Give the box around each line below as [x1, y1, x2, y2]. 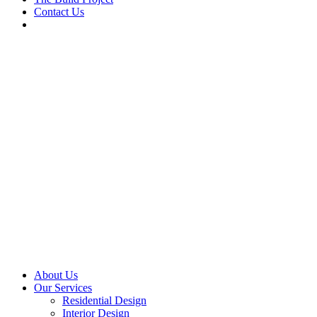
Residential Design [62, 294, 146, 306]
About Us [34, 269, 78, 281]
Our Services [34, 282, 92, 294]
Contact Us [34, 6, 84, 18]
